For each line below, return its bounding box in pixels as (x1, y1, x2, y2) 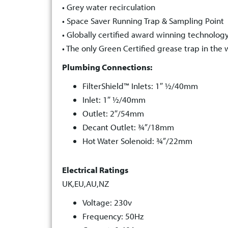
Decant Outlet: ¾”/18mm (82, 122, 174, 133)
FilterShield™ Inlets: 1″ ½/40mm (82, 80, 198, 92)
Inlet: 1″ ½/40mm (82, 94, 146, 105)
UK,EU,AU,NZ (62, 178, 109, 189)
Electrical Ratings (62, 164, 128, 176)
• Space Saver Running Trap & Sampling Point (62, 15, 224, 26)
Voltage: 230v (82, 197, 132, 208)
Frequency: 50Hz (82, 211, 144, 222)
